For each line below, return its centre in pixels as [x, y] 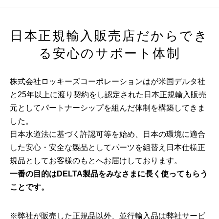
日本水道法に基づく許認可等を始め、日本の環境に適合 [108, 134]
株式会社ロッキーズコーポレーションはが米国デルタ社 [108, 82]
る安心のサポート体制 [109, 54]
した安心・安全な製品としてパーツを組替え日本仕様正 [108, 148]
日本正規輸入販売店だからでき [109, 36]
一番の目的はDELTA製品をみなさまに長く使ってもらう [109, 174]
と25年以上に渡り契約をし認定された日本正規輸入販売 [108, 95]
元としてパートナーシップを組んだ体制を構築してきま [108, 108]
